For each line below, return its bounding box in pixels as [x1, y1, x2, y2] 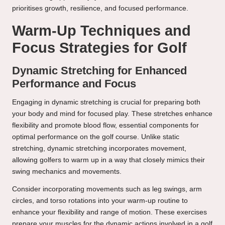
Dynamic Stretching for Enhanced [12, 64, 187, 77]
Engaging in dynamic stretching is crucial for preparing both [12, 98, 200, 106]
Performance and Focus [12, 77, 136, 90]
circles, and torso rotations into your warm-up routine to [12, 197, 188, 205]
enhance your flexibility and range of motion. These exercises [12, 208, 207, 216]
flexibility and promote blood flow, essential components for [12, 122, 199, 130]
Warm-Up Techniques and [12, 23, 191, 39]
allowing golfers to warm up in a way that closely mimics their [12, 156, 205, 164]
